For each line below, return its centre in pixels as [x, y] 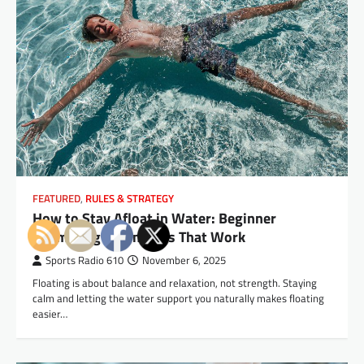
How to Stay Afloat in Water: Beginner [154, 218]
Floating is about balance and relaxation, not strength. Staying [175, 282]
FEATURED [56, 198]
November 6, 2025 [184, 260]
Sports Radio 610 [84, 260]
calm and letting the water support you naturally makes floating [178, 298]
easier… [50, 313]
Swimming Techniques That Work [139, 236]
